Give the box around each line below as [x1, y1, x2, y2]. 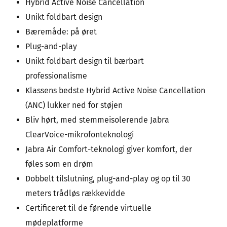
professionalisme [25, 71, 87, 81]
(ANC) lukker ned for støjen [25, 100, 123, 110]
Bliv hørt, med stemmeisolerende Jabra [25, 115, 169, 125]
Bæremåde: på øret [25, 27, 97, 37]
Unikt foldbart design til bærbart [25, 56, 144, 66]
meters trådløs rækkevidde [25, 188, 125, 199]
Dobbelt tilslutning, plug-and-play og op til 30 [25, 174, 191, 184]
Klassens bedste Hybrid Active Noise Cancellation [25, 86, 205, 96]
